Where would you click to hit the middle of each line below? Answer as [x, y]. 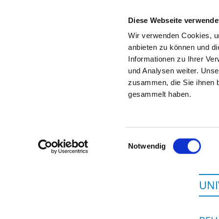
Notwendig [147, 146]
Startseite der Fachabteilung [128, 68]
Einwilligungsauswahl [162, 140]
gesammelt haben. [160, 94]
